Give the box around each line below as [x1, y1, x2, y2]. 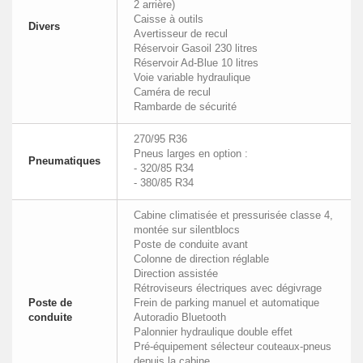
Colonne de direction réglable [134, 252, 269, 265]
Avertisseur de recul [134, 27, 228, 40]
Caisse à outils [134, 12, 203, 25]
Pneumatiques [28, 154, 100, 167]
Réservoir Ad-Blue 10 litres [134, 56, 258, 69]
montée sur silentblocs [134, 223, 240, 236]
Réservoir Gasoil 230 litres [134, 41, 258, 54]
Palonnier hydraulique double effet [134, 325, 293, 338]
